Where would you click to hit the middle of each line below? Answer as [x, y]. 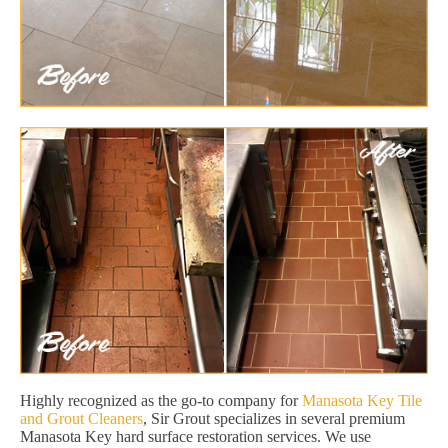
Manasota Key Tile [362, 400]
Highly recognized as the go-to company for [161, 400]
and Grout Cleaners [81, 418]
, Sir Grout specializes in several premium [274, 418]
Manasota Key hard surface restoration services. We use [195, 436]
